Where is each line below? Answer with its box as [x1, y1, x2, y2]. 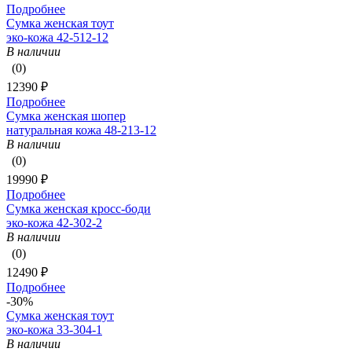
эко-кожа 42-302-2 [6, 216, 102, 230]
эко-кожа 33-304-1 [6, 323, 102, 337]
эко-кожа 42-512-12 [6, 31, 108, 45]
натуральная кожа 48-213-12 [6, 123, 156, 137]
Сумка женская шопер [6, 109, 126, 123]
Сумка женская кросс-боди [6, 202, 151, 216]
